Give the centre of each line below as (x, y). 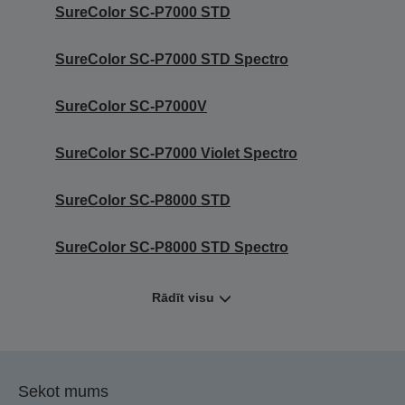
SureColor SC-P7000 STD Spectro (172, 59)
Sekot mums (63, 391)
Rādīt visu (183, 297)
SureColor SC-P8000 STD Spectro (172, 247)
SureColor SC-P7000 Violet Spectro (176, 153)
